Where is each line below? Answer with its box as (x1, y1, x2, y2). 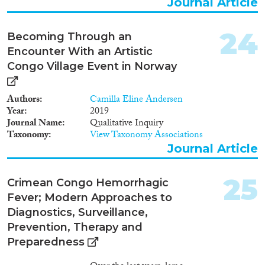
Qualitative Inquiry (90, 115, 163, 132)
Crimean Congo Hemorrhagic (7, 176, 169, 189)
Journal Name (7, 115, 62, 132)
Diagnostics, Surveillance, (7, 205, 148, 219)
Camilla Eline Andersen (90, 92, 183, 108)
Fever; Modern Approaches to (7, 190, 172, 204)
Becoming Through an (7, 30, 132, 43)
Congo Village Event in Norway (7, 59, 177, 73)
